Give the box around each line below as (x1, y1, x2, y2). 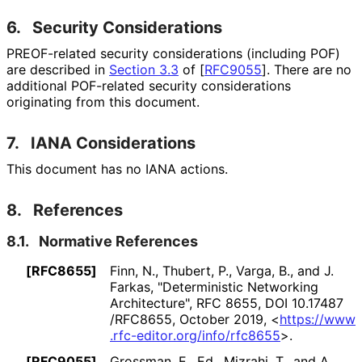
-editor (131, 326, 173, 343)
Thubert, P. (162, 262, 229, 279)
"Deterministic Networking (158, 278, 318, 295)
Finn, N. (110, 262, 155, 279)
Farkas (110, 278, 150, 295)
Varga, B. (236, 262, 290, 279)
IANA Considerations (31, 133, 196, 153)
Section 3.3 (109, 61, 179, 78)
